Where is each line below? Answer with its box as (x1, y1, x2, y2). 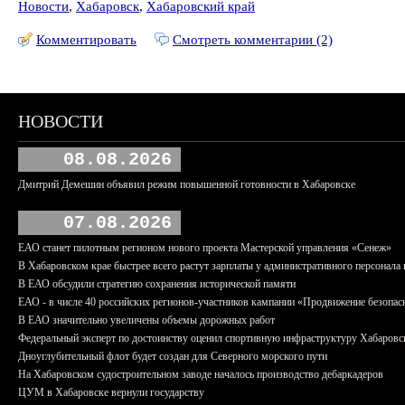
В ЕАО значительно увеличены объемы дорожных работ (18, 314, 275, 326)
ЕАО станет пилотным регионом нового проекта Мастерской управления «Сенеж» (18, 241, 391, 254)
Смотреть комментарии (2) (173, 33, 333, 47)
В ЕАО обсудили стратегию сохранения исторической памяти (18, 278, 296, 290)
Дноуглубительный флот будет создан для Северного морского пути (18, 350, 327, 363)
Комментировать (36, 33, 137, 47)
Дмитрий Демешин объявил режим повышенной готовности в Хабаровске (18, 178, 355, 191)
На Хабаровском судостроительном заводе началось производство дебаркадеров (18, 368, 383, 381)
